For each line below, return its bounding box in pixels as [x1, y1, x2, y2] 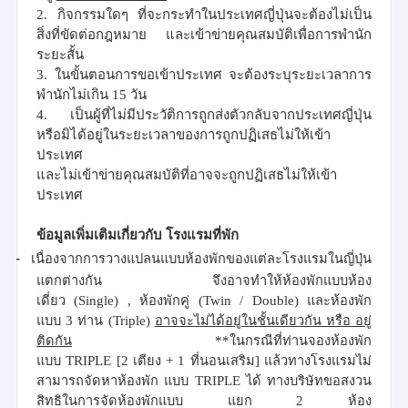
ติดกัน [36, 332, 72, 348]
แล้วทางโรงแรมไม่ [264, 352, 372, 368]
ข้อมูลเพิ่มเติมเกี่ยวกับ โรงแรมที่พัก [36, 227, 239, 242]
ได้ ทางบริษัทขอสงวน [245, 372, 372, 388]
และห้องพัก [307, 292, 372, 308]
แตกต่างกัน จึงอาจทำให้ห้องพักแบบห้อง [36, 272, 372, 288]
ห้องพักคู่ [139, 292, 199, 308]
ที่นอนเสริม [189, 352, 255, 368]
